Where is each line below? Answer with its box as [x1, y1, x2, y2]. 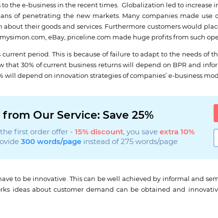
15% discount [74, 128, 123, 136]
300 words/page [20, 138, 81, 146]
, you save [123, 128, 160, 136]
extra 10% [159, 128, 195, 136]
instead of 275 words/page [81, 138, 178, 146]
